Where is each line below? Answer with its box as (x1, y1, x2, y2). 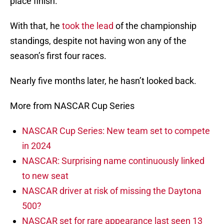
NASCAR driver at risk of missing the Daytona (22, 185, 201, 196)
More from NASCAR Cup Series (10, 100, 134, 111)
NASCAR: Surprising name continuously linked (22, 155, 204, 166)
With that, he (10, 20, 62, 31)
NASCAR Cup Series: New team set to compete (22, 125, 210, 136)
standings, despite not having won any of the (10, 35, 186, 46)
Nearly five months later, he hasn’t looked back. (10, 75, 196, 86)
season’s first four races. (10, 50, 106, 61)
